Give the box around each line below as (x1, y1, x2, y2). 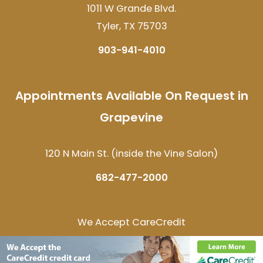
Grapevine (100, 109, 163, 126)
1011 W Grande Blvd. (87, 2, 176, 16)
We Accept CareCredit (77, 215, 186, 229)
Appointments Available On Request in (15, 87, 248, 104)
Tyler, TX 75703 (96, 19, 167, 33)
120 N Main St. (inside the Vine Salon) (45, 147, 218, 161)
